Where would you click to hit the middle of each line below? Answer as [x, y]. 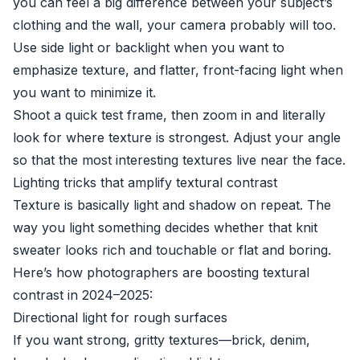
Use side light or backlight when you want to [149, 47]
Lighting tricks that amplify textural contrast [145, 182]
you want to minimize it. [84, 92]
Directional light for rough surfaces [120, 317]
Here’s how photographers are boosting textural [161, 272]
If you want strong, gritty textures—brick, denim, [162, 340]
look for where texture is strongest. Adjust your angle [177, 137]
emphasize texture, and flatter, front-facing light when [178, 70]
